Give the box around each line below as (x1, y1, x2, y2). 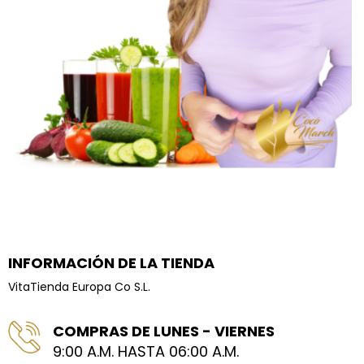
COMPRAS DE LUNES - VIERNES (53, 321, 275, 342)
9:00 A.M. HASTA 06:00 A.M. (53, 341, 239, 362)
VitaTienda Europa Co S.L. (8, 279, 150, 296)
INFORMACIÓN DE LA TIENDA (8, 253, 214, 274)
